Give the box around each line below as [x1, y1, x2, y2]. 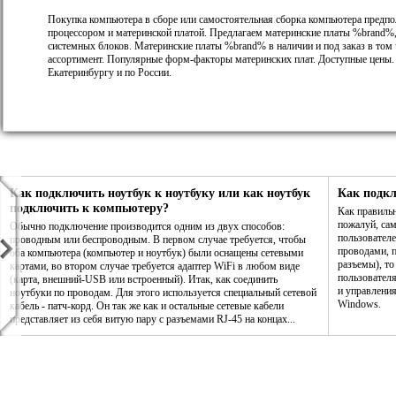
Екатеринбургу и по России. [48, 66, 171, 80]
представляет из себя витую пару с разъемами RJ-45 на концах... [10, 313, 295, 325]
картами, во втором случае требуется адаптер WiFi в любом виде [10, 260, 300, 272]
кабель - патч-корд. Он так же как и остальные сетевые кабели [10, 300, 284, 312]
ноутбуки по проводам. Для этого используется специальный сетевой [10, 286, 316, 299]
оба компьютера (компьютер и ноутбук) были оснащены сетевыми [10, 247, 303, 259]
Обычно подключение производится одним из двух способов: [10, 220, 285, 232]
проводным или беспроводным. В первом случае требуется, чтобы [10, 233, 306, 246]
